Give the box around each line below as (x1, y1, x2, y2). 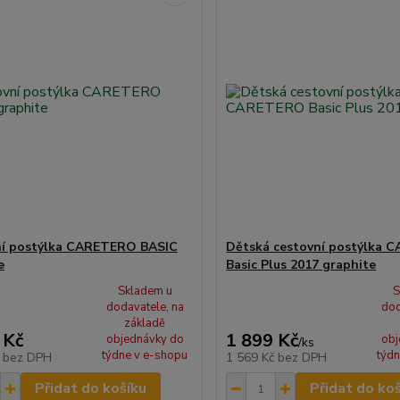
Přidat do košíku (34, 379, 146, 398)
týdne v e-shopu (102, 347, 188, 363)
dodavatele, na (105, 299, 184, 315)
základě (124, 315, 166, 331)
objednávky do (105, 331, 184, 347)
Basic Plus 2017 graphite (226, 256, 377, 273)
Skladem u (117, 283, 172, 299)
